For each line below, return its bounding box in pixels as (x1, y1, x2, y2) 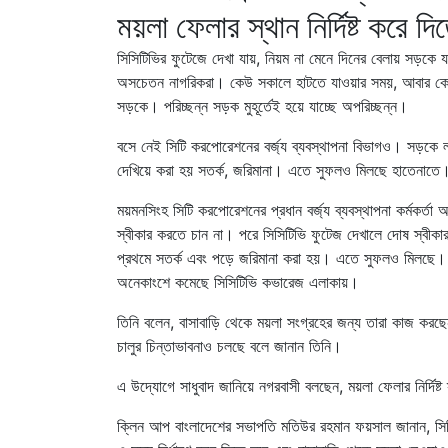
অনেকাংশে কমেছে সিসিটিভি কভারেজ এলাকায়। (117, 271, 359, 292)
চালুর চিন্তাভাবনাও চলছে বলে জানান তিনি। (117, 335, 342, 356)
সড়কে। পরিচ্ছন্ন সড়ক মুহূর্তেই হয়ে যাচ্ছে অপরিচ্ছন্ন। (117, 95, 408, 116)
